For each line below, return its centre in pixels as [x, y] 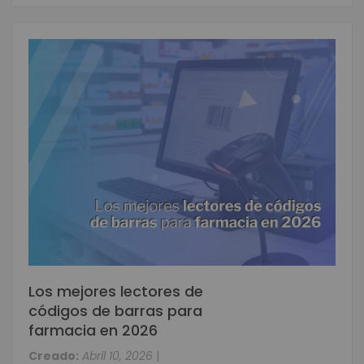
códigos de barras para [115, 311]
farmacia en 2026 [93, 330]
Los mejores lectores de [116, 291]
